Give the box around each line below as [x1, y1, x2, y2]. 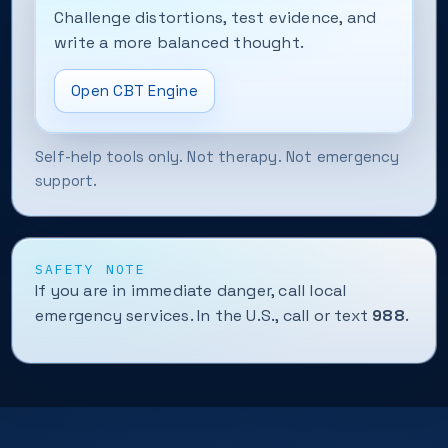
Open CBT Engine [71, 81, 198, 100]
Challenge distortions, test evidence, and [54, 7, 377, 28]
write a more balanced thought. [54, 32, 304, 53]
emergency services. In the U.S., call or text [35, 305, 373, 326]
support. [35, 171, 98, 190]
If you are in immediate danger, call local [35, 280, 347, 301]
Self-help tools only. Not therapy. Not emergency [35, 147, 400, 166]
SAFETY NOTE [35, 261, 146, 278]
